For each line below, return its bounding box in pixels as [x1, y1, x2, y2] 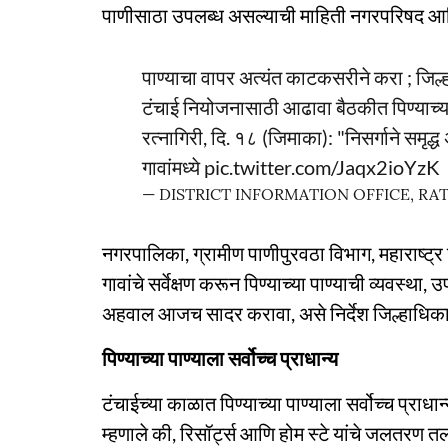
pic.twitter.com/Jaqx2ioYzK [204, 155, 440, 179]
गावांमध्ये [142, 155, 204, 179]
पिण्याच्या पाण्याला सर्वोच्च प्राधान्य [102, 346, 338, 370]
